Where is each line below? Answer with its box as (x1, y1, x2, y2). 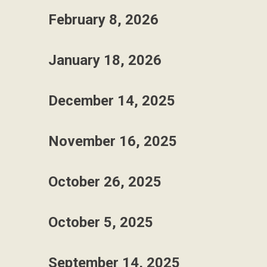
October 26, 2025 (48, 173, 162, 190)
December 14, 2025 (48, 92, 175, 109)
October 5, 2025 (48, 214, 153, 231)
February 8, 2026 (48, 11, 159, 28)
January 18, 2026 (48, 52, 162, 69)
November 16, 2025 (48, 133, 177, 150)
